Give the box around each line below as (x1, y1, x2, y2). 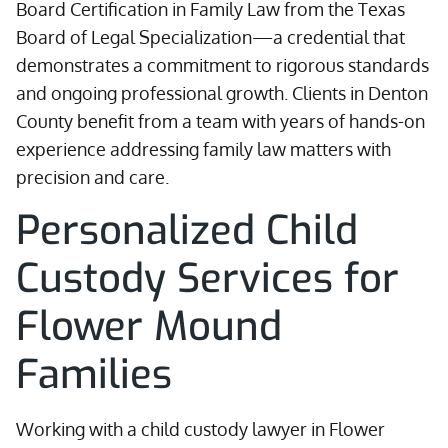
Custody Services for (16, 252, 399, 305)
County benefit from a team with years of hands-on (16, 110, 425, 132)
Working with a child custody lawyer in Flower (16, 418, 385, 440)
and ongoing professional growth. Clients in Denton (16, 82, 428, 104)
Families (16, 348, 172, 401)
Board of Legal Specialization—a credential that (16, 26, 405, 48)
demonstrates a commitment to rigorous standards (16, 54, 429, 76)
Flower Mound (16, 300, 282, 353)
